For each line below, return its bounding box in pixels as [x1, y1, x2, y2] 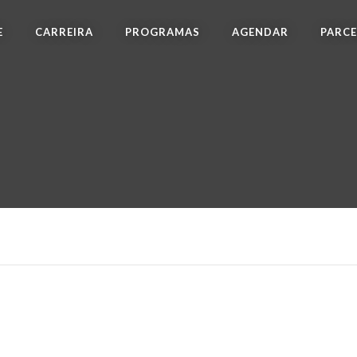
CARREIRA [35, 25, 93, 38]
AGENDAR [232, 25, 288, 38]
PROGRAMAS [125, 25, 200, 38]
